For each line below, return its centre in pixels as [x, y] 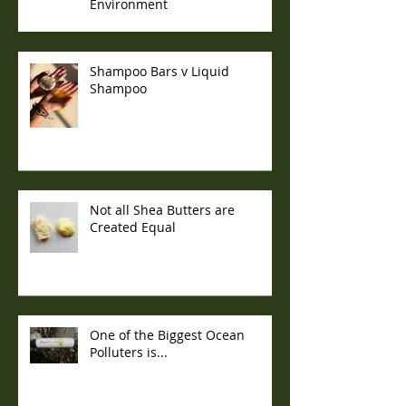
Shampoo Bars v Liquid [159, 72]
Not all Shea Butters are [162, 210]
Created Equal [133, 227]
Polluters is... [129, 353]
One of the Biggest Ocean [167, 335]
